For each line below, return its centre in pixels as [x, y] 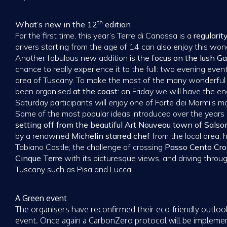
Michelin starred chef [112, 136]
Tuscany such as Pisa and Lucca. [74, 169]
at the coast [95, 91]
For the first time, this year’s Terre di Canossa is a [104, 36]
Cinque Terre [39, 158]
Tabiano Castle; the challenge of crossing [90, 147]
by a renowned [43, 136]
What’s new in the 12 [56, 25]
